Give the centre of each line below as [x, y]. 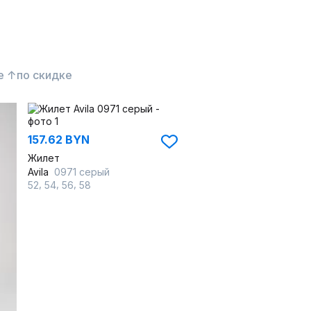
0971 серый [82, 172]
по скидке [44, 75]
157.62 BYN [59, 140]
